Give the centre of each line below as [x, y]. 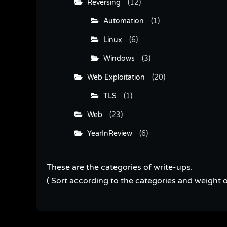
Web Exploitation [114, 77]
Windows [117, 58]
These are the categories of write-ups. [120, 167]
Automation [121, 21]
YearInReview [107, 133]
